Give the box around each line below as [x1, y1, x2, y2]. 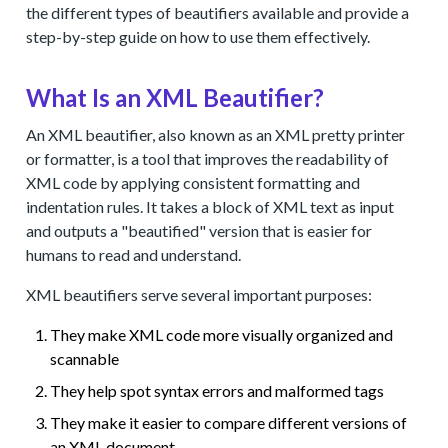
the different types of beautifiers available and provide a [26, 3, 410, 22]
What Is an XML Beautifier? [26, 83, 325, 112]
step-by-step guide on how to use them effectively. [26, 27, 371, 46]
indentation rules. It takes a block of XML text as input [26, 197, 395, 216]
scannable [50, 349, 120, 368]
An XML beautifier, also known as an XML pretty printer [26, 125, 406, 144]
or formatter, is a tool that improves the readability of [26, 149, 390, 168]
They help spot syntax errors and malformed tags [50, 381, 385, 400]
